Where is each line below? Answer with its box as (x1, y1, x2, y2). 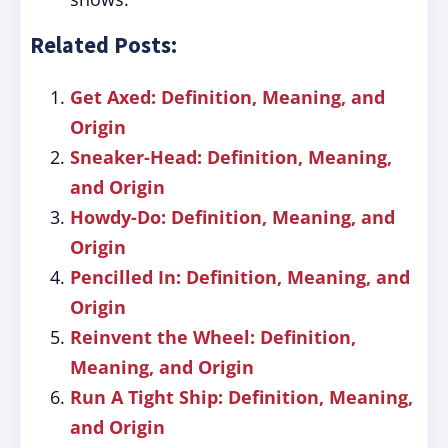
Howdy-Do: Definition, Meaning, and (70, 205, 395, 229)
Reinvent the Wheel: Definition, (70, 325, 356, 349)
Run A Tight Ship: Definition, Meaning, (70, 385, 413, 409)
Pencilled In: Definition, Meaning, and (70, 265, 410, 289)
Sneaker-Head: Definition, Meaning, (70, 145, 392, 169)
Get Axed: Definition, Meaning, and (70, 85, 385, 109)
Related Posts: (30, 31, 177, 59)
